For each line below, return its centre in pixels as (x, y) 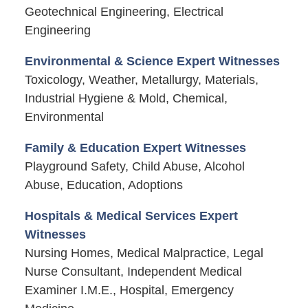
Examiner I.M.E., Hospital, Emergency (129, 290)
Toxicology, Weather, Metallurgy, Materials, (141, 80)
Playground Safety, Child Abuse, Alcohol (134, 167)
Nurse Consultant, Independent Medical (133, 272)
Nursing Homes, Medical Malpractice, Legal (144, 253)
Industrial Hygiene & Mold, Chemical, (126, 98)
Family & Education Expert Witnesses (135, 148)
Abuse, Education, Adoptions (103, 185)
